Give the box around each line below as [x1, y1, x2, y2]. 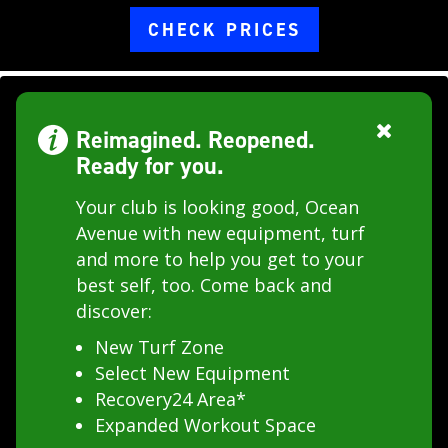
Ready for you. [76, 149, 224, 182]
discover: [76, 298, 152, 323]
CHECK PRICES [147, 17, 301, 42]
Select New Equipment [95, 360, 290, 385]
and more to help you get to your [76, 246, 364, 271]
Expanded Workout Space [95, 412, 316, 437]
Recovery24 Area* [95, 386, 246, 411]
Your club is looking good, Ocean [76, 194, 359, 219]
